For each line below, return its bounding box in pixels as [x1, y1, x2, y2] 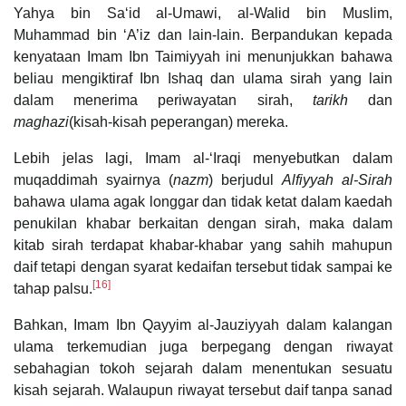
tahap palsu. [14, 280, 92, 296]
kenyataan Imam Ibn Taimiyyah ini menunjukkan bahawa [14, 48, 392, 64]
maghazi [14, 113, 69, 130]
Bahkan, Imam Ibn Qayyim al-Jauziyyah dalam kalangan [14, 316, 392, 333]
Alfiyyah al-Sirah [282, 171, 392, 188]
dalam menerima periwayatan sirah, [14, 92, 313, 108]
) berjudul [208, 171, 282, 188]
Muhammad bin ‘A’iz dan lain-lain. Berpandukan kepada [14, 26, 392, 43]
